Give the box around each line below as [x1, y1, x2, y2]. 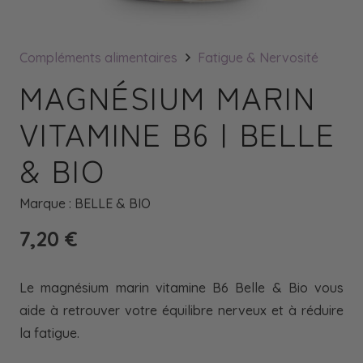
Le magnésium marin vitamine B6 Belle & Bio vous [19, 280, 344, 296]
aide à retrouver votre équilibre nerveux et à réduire [19, 302, 344, 318]
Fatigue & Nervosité [198, 49, 319, 66]
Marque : [19, 195, 75, 211]
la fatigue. [19, 325, 79, 341]
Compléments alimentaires [19, 49, 177, 66]
